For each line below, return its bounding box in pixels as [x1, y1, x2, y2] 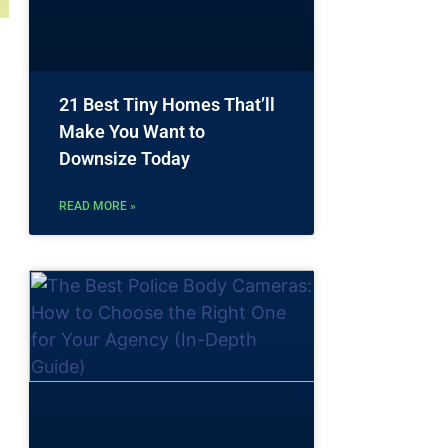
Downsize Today [59, 147, 190, 169]
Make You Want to [59, 120, 205, 142]
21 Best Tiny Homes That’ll [59, 93, 275, 115]
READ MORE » [59, 198, 136, 213]
